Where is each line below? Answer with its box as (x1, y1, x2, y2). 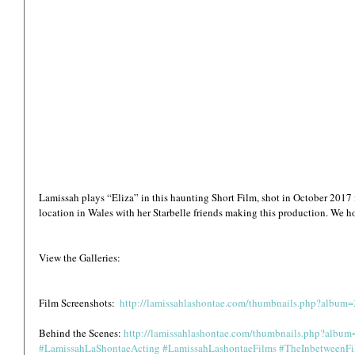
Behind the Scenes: (39, 325, 124, 340)
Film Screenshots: (39, 295, 120, 310)
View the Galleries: (39, 250, 120, 265)
